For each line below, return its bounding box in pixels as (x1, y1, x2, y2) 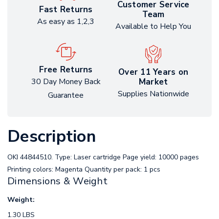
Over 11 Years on (118, 66, 188, 78)
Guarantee (48, 90, 84, 101)
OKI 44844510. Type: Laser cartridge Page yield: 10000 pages (7, 153, 199, 162)
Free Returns (39, 64, 93, 76)
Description (7, 125, 96, 148)
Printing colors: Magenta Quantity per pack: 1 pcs (7, 165, 160, 175)
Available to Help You (115, 21, 191, 32)
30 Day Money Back (31, 76, 101, 88)
